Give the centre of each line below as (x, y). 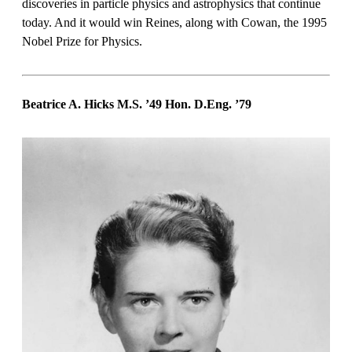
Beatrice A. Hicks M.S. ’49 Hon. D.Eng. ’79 (137, 104)
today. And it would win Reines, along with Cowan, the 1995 (174, 22)
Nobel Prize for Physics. (85, 41)
